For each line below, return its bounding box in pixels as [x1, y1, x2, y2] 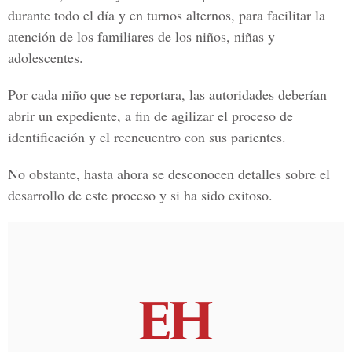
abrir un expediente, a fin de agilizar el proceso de [8, 106, 293, 125]
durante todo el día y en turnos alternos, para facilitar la [8, 5, 325, 24]
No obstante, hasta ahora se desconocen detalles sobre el [8, 164, 330, 183]
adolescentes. [8, 48, 83, 67]
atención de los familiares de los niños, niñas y [8, 27, 275, 46]
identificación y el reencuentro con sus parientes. [8, 127, 286, 146]
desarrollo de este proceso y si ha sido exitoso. [8, 185, 273, 204]
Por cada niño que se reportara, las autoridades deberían [8, 85, 327, 104]
